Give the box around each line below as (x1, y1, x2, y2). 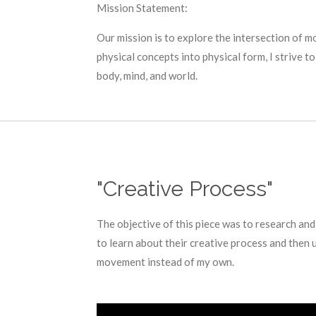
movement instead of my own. (97, 255, 236, 268)
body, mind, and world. (97, 69, 197, 82)
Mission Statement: (97, 1, 190, 14)
